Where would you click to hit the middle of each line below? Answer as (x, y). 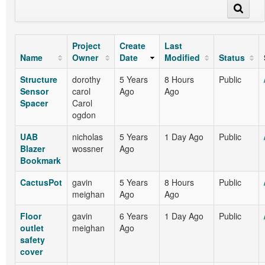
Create (132, 46)
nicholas (88, 137)
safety (33, 240)
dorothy (86, 79)
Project (86, 46)
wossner (88, 148)
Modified (182, 57)
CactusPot (41, 182)
